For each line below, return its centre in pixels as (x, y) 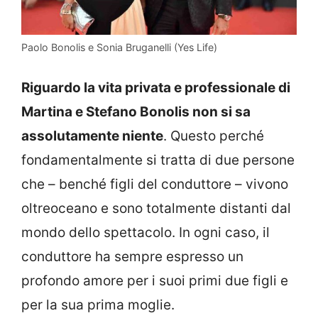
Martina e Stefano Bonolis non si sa (136, 112)
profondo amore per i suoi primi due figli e (155, 281)
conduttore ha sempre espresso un (132, 257)
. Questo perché (214, 136)
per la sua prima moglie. (98, 305)
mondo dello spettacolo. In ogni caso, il (146, 233)
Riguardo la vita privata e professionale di (156, 88)
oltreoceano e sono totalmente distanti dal (156, 209)
